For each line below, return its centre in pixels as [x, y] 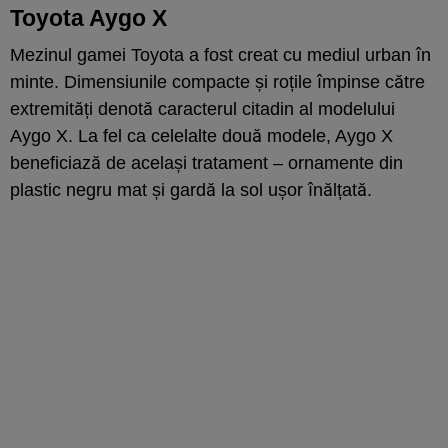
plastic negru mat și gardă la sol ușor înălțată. [191, 189]
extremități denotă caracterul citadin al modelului [202, 108]
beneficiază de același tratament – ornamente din [206, 162]
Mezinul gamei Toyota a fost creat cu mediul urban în [220, 54]
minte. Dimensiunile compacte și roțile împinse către [217, 81]
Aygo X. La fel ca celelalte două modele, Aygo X [201, 135]
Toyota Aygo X [88, 17]
